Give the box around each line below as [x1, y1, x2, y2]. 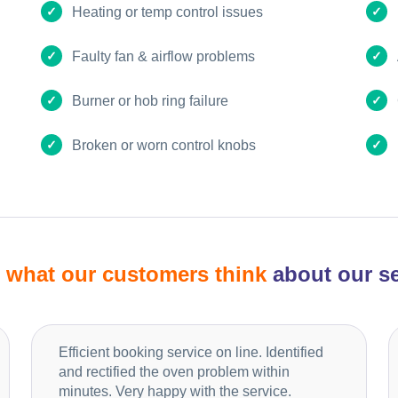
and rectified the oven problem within [58, 363, 290, 379]
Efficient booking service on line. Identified [58, 344, 323, 360]
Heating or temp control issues [72, 4, 264, 20]
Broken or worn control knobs [72, 137, 257, 153]
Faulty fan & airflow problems [72, 48, 256, 64]
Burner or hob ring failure [72, 92, 229, 108]
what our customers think [5, 261, 267, 286]
